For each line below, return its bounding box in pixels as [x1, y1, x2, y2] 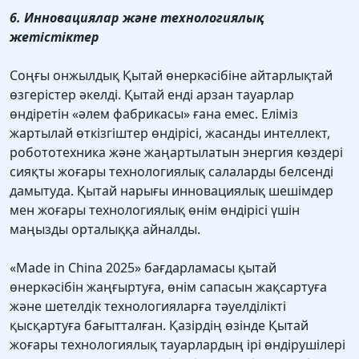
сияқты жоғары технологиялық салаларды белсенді [10, 163, 333, 181]
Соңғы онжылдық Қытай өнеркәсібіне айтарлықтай [10, 67, 333, 85]
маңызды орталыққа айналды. [10, 220, 200, 239]
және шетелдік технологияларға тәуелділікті [10, 297, 286, 316]
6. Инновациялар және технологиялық [10, 9, 264, 27]
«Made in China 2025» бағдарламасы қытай [10, 259, 276, 277]
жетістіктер [10, 28, 99, 46]
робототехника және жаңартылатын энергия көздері [10, 143, 343, 162]
